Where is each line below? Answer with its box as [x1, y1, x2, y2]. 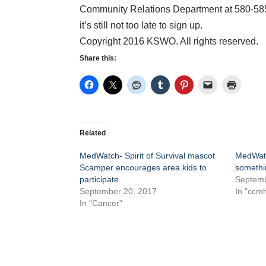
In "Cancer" [80, 198, 123, 208]
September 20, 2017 [80, 186, 157, 197]
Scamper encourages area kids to [80, 163, 207, 173]
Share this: [80, 54, 117, 63]
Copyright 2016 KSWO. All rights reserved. [80, 36, 259, 47]
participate [80, 175, 119, 185]
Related [80, 129, 106, 138]
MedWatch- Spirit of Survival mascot [80, 151, 216, 161]
